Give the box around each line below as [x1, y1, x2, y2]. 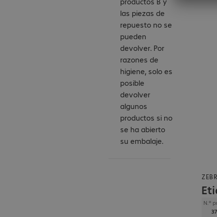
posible [120, 77, 144, 88]
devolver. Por [120, 42, 164, 53]
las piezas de [120, 7, 165, 18]
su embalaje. [120, 135, 163, 146]
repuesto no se [120, 19, 172, 30]
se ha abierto [120, 124, 165, 134]
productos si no [120, 112, 172, 123]
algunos [120, 100, 147, 111]
